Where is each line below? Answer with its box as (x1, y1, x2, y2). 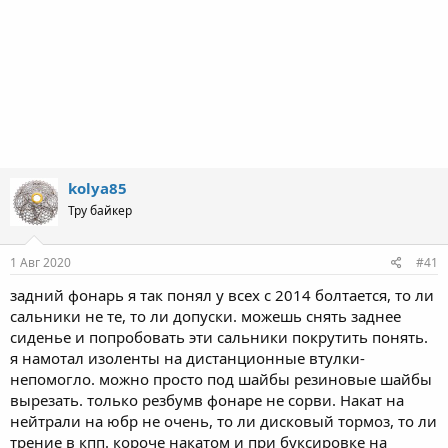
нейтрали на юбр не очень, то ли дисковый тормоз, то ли (10, 410, 437, 431)
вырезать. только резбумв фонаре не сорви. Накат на (10, 389, 404, 410)
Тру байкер (68, 202, 132, 219)
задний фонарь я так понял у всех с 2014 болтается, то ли (10, 284, 434, 305)
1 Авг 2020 (10, 253, 71, 271)
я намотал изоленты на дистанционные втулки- (10, 347, 365, 368)
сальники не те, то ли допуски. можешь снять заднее (10, 305, 401, 326)
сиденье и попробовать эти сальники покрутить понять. (10, 326, 428, 347)
